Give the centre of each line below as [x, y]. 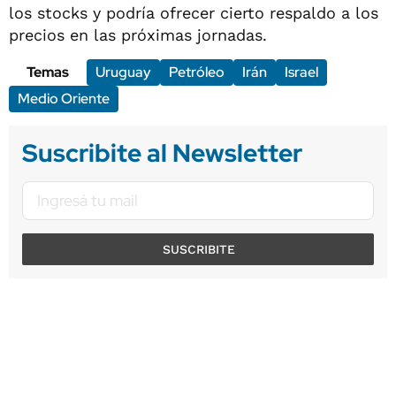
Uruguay [123, 72]
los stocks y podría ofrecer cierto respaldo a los [194, 12]
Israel [301, 72]
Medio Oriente [64, 98]
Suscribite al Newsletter [162, 152]
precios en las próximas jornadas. [138, 34]
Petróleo [197, 72]
